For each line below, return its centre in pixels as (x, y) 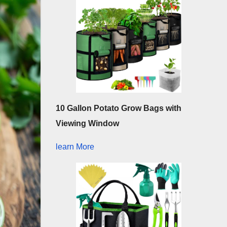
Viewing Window (87, 124)
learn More (75, 147)
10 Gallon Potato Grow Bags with (118, 108)
